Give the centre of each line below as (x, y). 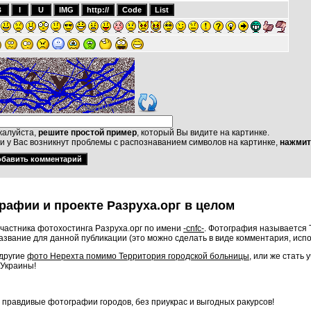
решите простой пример (87, 133)
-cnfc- (194, 228)
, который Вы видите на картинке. (203, 133)
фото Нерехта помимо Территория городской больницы (138, 256)
